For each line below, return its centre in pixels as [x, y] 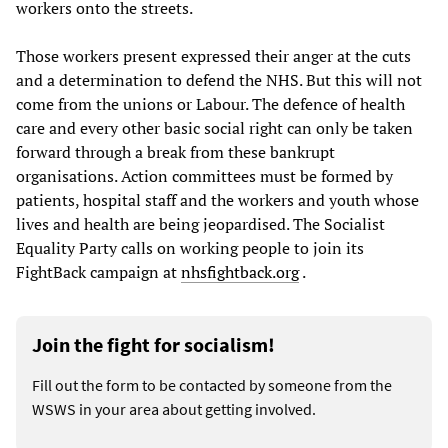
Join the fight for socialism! [153, 345]
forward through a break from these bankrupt [175, 152]
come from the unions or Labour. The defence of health [210, 104]
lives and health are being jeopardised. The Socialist [200, 224]
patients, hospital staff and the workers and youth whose [217, 200]
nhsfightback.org [240, 272]
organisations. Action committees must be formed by [204, 176]
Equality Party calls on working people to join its [190, 248]
